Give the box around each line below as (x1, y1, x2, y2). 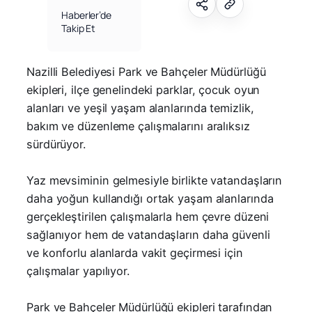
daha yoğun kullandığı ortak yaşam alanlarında (26, 191, 274, 205)
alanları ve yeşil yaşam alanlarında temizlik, (26, 100, 254, 115)
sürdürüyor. (26, 136, 86, 151)
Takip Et (61, 21, 96, 35)
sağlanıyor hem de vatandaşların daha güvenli (26, 227, 270, 242)
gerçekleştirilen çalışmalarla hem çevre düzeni (26, 209, 270, 224)
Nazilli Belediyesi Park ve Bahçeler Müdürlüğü (26, 64, 266, 79)
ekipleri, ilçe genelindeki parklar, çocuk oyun (26, 82, 260, 97)
